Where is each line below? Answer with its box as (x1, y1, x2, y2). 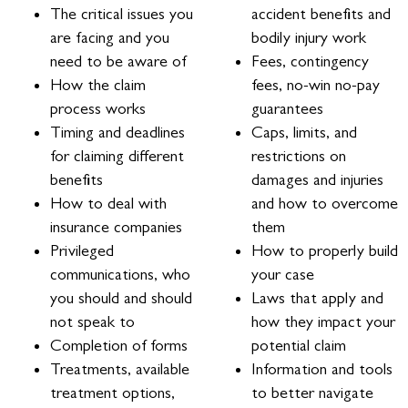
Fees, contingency (250, 51, 369, 70)
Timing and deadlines (50, 122, 185, 141)
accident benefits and (250, 4, 391, 23)
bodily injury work (250, 27, 366, 46)
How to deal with (50, 193, 167, 212)
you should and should (50, 288, 192, 307)
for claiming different (50, 146, 184, 165)
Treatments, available (50, 359, 189, 378)
